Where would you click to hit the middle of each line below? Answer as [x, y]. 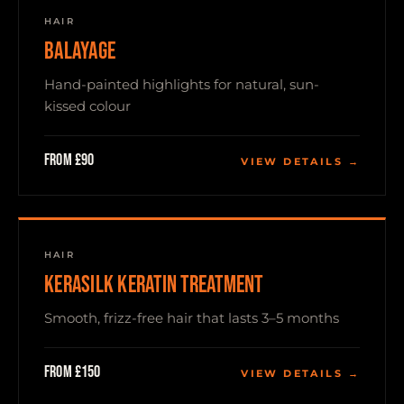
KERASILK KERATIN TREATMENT [154, 285]
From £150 [73, 372]
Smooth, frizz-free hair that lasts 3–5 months [192, 318]
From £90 [69, 160]
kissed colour [87, 106]
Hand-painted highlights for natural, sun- [182, 84]
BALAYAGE [80, 52]
